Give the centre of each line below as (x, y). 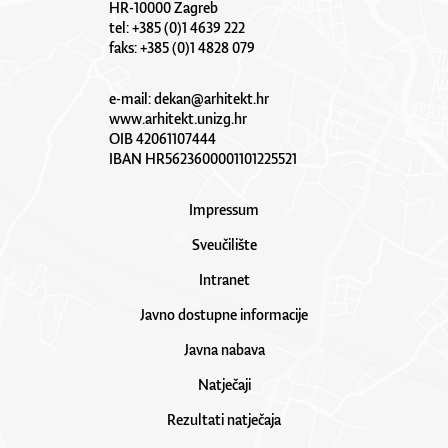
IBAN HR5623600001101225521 (203, 158)
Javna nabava (224, 349)
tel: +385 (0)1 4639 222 (177, 27)
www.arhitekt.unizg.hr (178, 118)
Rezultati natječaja (224, 419)
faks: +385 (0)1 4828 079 (182, 47)
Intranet (224, 279)
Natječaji (224, 384)
